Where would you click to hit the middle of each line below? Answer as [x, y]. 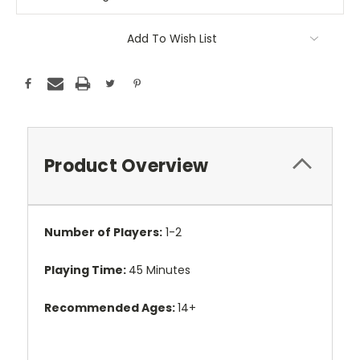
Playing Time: [85, 270]
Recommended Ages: [110, 308]
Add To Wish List [172, 39]
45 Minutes [160, 270]
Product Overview [126, 166]
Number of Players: [103, 233]
